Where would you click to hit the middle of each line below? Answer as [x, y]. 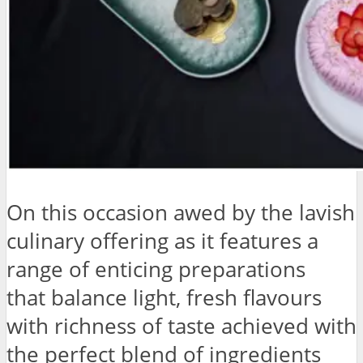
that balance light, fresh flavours [164, 298]
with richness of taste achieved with [181, 327]
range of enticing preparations [156, 270]
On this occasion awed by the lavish [181, 213]
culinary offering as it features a [162, 241]
